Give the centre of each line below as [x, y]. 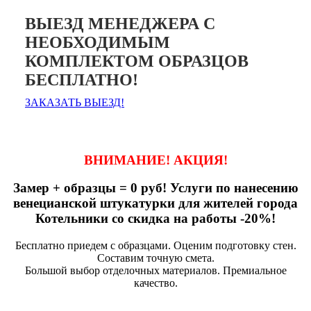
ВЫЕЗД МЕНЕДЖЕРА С [120, 23]
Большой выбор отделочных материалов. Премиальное [155, 270]
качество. [155, 283]
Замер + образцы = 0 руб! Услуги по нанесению [155, 188]
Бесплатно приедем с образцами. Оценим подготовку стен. [155, 245]
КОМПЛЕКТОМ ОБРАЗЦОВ [137, 61]
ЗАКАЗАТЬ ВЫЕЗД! [75, 102]
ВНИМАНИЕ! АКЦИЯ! [155, 160]
